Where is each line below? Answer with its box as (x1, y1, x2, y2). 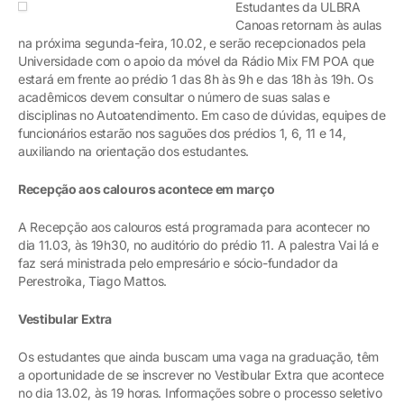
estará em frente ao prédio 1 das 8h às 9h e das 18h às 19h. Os (18, 70, 373, 87)
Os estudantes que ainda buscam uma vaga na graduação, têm (18, 348, 379, 364)
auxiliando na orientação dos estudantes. (18, 142, 249, 159)
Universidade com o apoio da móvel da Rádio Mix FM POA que (18, 52, 374, 69)
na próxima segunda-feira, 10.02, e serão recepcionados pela (18, 34, 366, 50)
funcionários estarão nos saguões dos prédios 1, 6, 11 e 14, (18, 124, 346, 141)
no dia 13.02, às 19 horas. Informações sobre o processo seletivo (18, 384, 382, 400)
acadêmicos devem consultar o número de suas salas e (18, 88, 330, 105)
